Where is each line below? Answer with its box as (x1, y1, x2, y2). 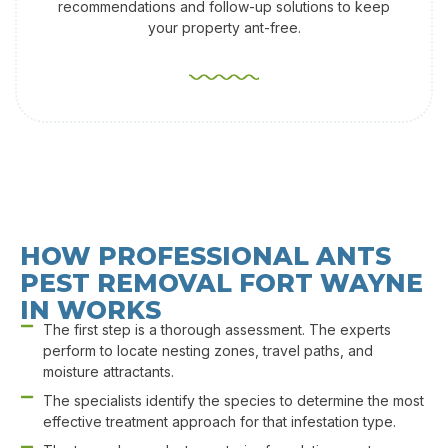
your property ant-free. (147, 19, 301, 37)
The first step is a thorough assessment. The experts (42, 321, 391, 339)
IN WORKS (20, 295, 161, 326)
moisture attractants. (42, 363, 174, 381)
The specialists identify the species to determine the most (42, 392, 424, 410)
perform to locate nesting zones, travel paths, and (42, 342, 373, 360)
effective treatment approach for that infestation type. (42, 413, 396, 431)
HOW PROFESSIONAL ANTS (20, 241, 391, 272)
